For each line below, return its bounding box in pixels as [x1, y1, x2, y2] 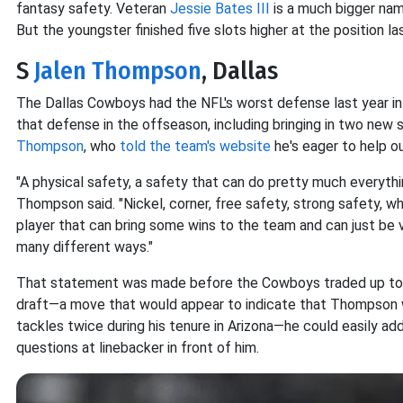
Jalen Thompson [34, 56, 201, 86]
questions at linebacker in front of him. [16, 339, 259, 357]
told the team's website [120, 138, 271, 156]
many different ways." [16, 238, 153, 256]
